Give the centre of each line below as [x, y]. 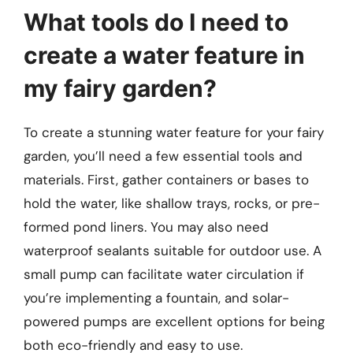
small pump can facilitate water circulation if [164, 274]
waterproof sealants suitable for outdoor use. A [173, 250]
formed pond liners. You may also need [146, 227]
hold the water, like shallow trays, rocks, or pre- [172, 203]
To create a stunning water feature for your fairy [174, 132]
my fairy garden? [120, 88]
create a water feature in [164, 55]
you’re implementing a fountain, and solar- [156, 297]
